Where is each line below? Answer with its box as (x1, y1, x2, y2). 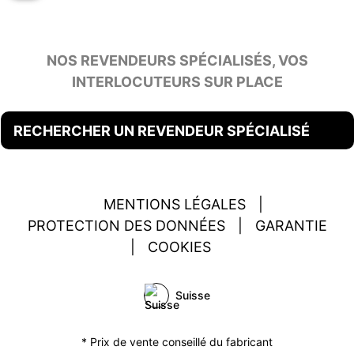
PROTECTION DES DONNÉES (27, 217, 225, 234)
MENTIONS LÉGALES (104, 196, 246, 213)
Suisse (175, 288, 210, 302)
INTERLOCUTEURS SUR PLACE (71, 73, 283, 90)
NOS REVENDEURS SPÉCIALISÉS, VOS (46, 52, 308, 69)
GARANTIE (254, 217, 327, 234)
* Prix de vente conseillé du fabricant (81, 335, 273, 348)
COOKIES (148, 239, 211, 255)
